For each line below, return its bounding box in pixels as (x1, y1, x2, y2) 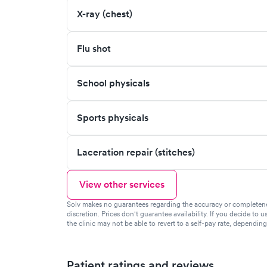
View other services (79, 178, 164, 191)
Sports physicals (77, 111, 148, 124)
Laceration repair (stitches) (77, 146, 195, 159)
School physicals (77, 77, 150, 89)
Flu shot (77, 42, 111, 55)
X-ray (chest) (77, 8, 132, 20)
